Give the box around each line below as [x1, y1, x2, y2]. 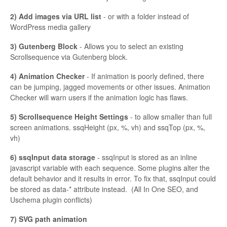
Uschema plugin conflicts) [10, 195, 94, 205]
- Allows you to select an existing [78, 41, 183, 52]
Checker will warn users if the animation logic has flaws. [10, 92, 190, 103]
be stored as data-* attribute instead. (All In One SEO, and [10, 184, 198, 195]
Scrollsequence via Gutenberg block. [10, 52, 130, 62]
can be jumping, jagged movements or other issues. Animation [10, 82, 210, 92]
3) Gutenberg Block [10, 41, 78, 52]
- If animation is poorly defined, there [85, 71, 204, 82]
